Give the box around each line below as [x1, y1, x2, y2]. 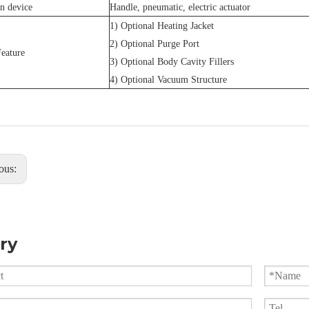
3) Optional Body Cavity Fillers [110, 57, 234, 67]
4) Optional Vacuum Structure [110, 74, 227, 85]
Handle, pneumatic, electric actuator [110, 2, 250, 12]
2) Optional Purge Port [110, 39, 199, 49]
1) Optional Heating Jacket [110, 21, 214, 31]
